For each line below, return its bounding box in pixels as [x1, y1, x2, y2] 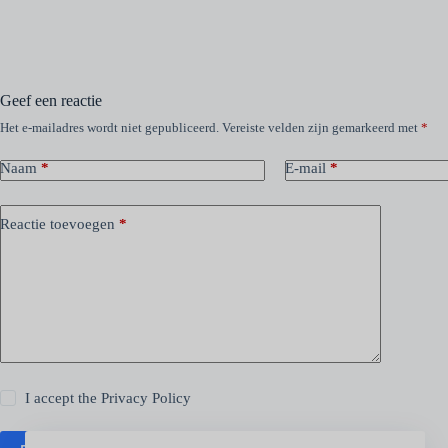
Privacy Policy [101, 389, 192, 406]
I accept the [25, 389, 102, 406]
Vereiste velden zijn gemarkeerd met [222, 119, 421, 135]
